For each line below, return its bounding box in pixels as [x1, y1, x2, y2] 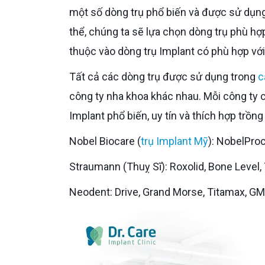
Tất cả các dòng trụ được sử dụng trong [76, 70, 258, 83]
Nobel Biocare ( [77, 135, 141, 147]
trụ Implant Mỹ [141, 135, 208, 147]
